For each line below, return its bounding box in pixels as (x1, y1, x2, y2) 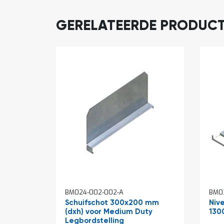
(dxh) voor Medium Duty (65, 207, 152, 215)
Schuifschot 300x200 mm (65, 198, 159, 206)
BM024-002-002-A (65, 187, 123, 196)
